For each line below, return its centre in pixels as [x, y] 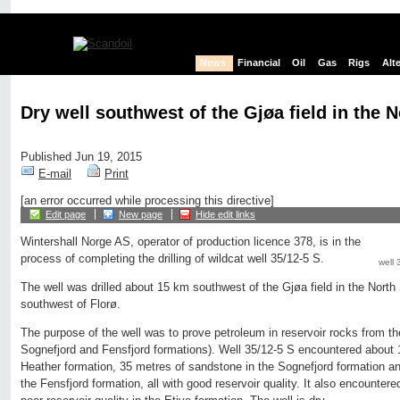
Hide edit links [225, 215]
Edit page [66, 215]
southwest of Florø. [71, 304]
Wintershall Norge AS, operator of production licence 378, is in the [191, 242]
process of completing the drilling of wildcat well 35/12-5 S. [172, 259]
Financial [259, 63]
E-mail [55, 174]
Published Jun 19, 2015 [81, 157]
